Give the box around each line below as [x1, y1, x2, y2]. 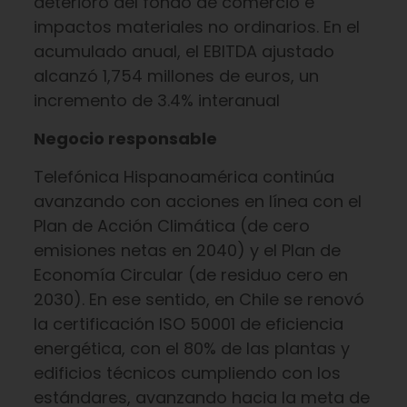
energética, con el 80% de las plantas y [33, 337, 350, 360]
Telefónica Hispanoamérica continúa [33, 165, 334, 188]
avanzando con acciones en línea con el [33, 190, 362, 213]
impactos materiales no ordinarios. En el [33, 15, 360, 38]
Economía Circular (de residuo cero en [33, 263, 348, 286]
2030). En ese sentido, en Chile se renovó [33, 288, 364, 311]
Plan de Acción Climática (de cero [33, 214, 310, 237]
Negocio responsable [33, 127, 217, 150]
